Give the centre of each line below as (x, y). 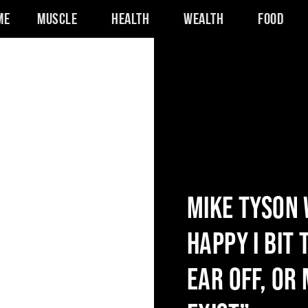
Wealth (204, 20)
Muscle (57, 20)
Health (131, 20)
